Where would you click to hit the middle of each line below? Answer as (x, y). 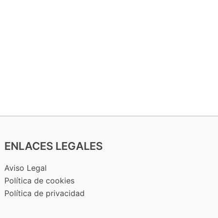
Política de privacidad (45, 193)
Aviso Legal (26, 168)
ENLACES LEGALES (54, 146)
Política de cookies (40, 181)
